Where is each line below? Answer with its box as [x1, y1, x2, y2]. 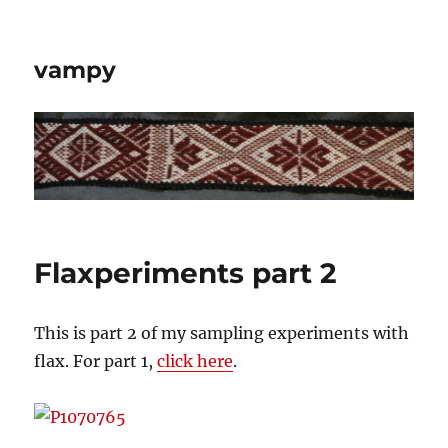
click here [157, 350, 234, 371]
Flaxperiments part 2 [34, 255, 338, 290]
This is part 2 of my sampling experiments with [34, 322, 410, 343]
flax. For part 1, [34, 350, 158, 371]
